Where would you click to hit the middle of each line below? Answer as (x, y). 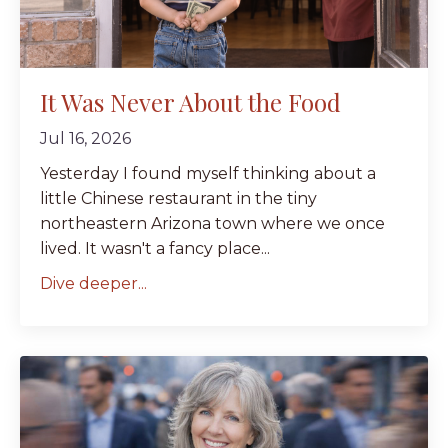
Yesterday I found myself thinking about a (208, 174)
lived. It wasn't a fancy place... (155, 249)
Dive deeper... (93, 284)
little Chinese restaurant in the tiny (178, 199)
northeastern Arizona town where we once (212, 224)
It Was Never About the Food (190, 102)
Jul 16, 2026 (85, 139)
